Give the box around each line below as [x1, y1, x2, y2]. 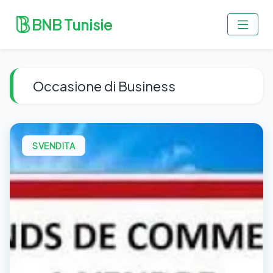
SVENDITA [32, 140, 75, 151]
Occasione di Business [33, 77, 175, 94]
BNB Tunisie [32, 15, 112, 34]
